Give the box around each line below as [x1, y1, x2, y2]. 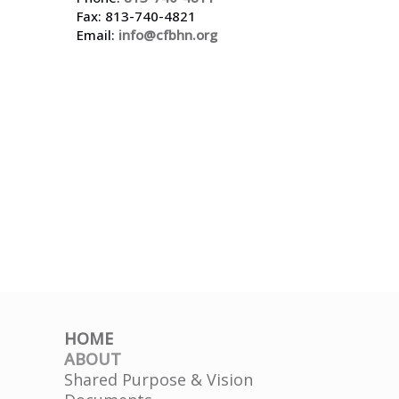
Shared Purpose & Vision [64, 368, 253, 390]
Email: [77, 25, 118, 44]
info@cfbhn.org [118, 25, 217, 44]
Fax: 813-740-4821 [77, 6, 196, 25]
